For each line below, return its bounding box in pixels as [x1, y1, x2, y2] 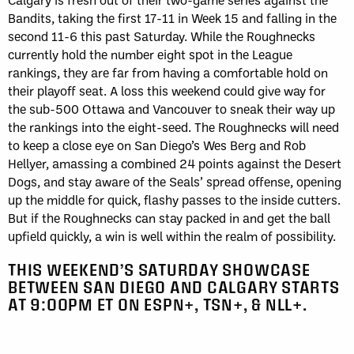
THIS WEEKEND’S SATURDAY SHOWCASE [8, 260, 311, 279]
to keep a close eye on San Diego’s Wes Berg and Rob [8, 137, 306, 154]
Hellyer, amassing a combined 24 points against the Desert [8, 155, 341, 172]
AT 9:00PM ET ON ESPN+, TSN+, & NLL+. [8, 295, 307, 314]
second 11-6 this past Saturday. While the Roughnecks [8, 28, 315, 45]
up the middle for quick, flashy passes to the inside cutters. [8, 191, 341, 209]
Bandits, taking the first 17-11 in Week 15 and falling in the [8, 9, 337, 27]
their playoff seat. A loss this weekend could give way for [8, 82, 326, 100]
